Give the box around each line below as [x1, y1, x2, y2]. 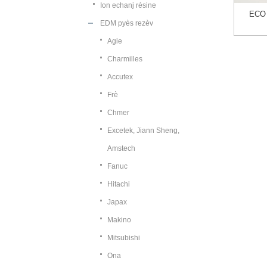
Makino [107, 216, 131, 224]
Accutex [107, 73, 133, 81]
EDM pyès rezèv [100, 19, 153, 27]
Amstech [107, 144, 135, 153]
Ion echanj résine [100, 1, 156, 10]
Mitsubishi [107, 234, 140, 242]
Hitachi [107, 180, 130, 188]
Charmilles [107, 55, 142, 63]
